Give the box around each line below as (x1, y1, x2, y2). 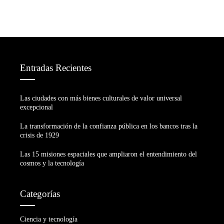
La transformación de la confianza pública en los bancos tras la (20, 122, 197, 130)
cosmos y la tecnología (20, 159, 84, 167)
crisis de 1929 (20, 131, 59, 139)
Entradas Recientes (20, 62, 91, 73)
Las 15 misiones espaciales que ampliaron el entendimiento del (20, 150, 197, 158)
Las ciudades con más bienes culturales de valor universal (20, 94, 182, 102)
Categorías (20, 188, 60, 199)
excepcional (20, 103, 53, 111)
